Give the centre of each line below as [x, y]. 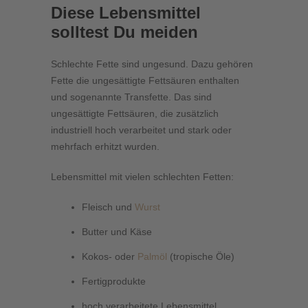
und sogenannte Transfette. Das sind [131, 97]
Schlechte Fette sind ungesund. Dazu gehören [152, 64]
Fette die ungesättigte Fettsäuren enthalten [145, 81]
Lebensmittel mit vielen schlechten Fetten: [142, 177]
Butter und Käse [117, 232]
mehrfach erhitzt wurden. [107, 147]
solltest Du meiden [124, 32]
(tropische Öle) [201, 257]
